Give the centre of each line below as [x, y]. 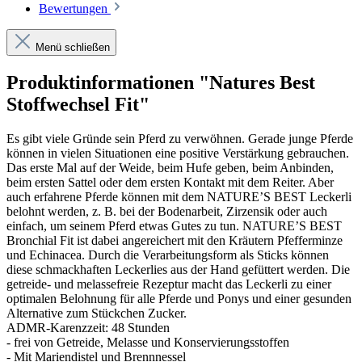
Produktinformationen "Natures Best [161, 82]
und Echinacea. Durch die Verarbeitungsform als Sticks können [168, 255]
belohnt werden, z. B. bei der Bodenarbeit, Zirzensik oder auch [167, 211]
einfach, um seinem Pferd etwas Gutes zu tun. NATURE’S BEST [174, 225]
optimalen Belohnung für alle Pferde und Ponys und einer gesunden [179, 298]
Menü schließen [73, 47]
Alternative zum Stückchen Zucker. [97, 313]
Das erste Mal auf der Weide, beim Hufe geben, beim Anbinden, [170, 167]
